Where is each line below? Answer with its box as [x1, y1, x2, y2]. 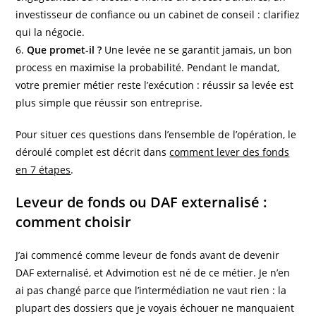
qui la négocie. [16, 25, 85, 39]
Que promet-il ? [27, 42, 102, 56]
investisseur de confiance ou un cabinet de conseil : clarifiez [16, 7, 300, 21]
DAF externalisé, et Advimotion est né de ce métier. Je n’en [16, 265, 291, 279]
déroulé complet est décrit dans [16, 145, 170, 159]
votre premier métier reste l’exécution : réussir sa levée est [16, 78, 294, 92]
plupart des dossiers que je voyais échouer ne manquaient [16, 300, 295, 315]
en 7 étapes [16, 162, 71, 176]
